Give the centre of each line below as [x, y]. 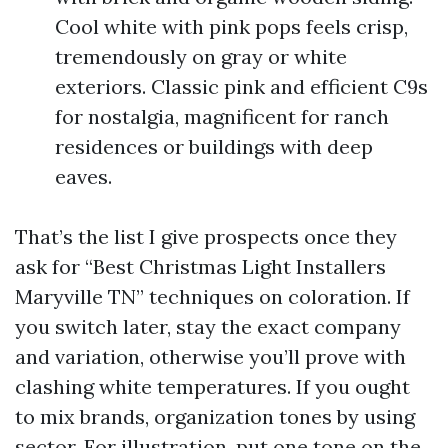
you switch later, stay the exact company [208, 326]
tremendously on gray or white [201, 56]
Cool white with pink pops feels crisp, [231, 26]
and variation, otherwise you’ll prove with [210, 356]
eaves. [83, 176]
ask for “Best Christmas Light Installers [200, 266]
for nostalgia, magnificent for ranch [222, 116]
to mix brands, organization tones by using [215, 416]
